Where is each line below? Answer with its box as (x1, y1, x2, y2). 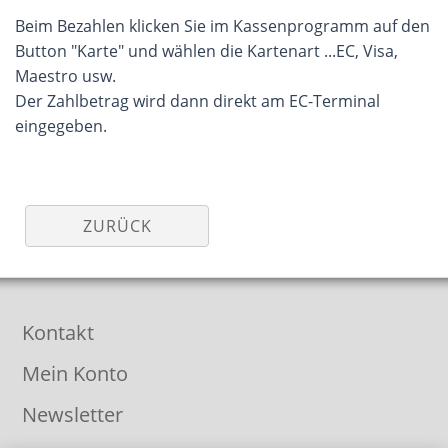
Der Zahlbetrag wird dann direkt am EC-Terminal (15, 90, 380, 112)
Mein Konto (22, 360, 129, 387)
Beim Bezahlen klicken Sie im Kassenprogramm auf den (15, 15, 430, 37)
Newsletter (22, 401, 124, 428)
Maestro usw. (15, 65, 116, 87)
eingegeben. (15, 115, 107, 137)
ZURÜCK (82, 215, 152, 237)
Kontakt (22, 319, 95, 346)
